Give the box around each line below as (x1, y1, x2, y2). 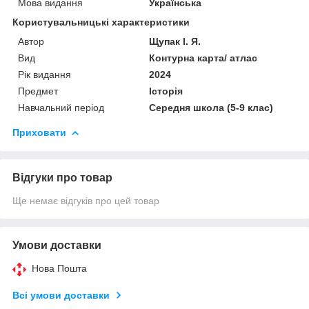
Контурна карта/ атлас (149, 52, 258, 63)
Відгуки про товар (12, 171, 112, 183)
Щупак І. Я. (149, 35, 201, 47)
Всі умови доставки (12, 289, 110, 301)
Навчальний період (18, 101, 104, 113)
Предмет (18, 85, 58, 97)
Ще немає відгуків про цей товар (12, 195, 159, 206)
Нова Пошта (32, 262, 87, 274)
